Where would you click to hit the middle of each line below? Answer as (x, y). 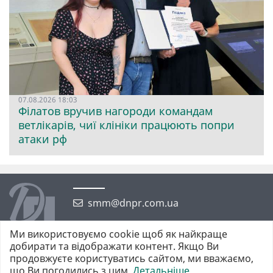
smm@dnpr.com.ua (133, 203)
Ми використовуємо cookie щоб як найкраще (119, 234)
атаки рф (43, 139)
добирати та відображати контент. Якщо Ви (114, 246)
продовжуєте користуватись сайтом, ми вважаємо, (132, 258)
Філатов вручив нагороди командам (115, 111)
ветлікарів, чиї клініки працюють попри (126, 125)
